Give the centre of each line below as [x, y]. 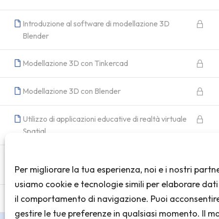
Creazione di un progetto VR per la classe [92, 198]
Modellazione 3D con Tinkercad [75, 63]
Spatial [34, 131]
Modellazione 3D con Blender [72, 91]
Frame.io [37, 171]
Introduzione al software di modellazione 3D [96, 23]
